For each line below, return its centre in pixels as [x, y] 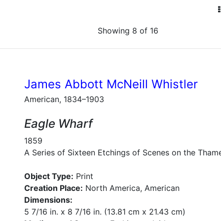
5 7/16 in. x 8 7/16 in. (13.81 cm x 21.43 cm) [105, 212]
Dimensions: [48, 200]
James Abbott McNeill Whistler [111, 84]
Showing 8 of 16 [128, 31]
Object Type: [49, 176]
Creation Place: [54, 188]
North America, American [131, 188]
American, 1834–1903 [64, 99]
